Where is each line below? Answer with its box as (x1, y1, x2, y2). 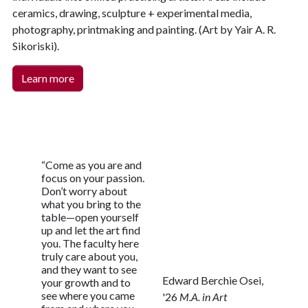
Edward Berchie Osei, (162, 273, 263, 287)
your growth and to (41, 275, 131, 289)
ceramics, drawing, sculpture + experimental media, (12, 5, 252, 19)
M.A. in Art (179, 289, 227, 303)
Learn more (21, 71, 74, 85)
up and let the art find (41, 223, 140, 236)
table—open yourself (41, 210, 139, 223)
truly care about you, (41, 249, 137, 263)
